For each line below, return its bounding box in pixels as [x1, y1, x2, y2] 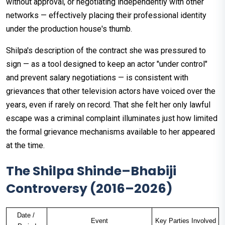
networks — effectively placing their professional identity [6, 11, 206, 21]
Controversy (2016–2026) [6, 180, 173, 198]
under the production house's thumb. [6, 24, 132, 34]
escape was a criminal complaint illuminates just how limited [6, 114, 217, 124]
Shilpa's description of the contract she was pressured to [6, 46, 206, 56]
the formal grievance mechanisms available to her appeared [6, 127, 215, 137]
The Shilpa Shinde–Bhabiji [6, 162, 176, 180]
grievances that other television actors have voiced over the [6, 86, 215, 96]
